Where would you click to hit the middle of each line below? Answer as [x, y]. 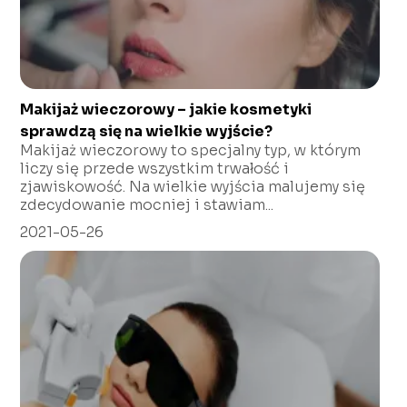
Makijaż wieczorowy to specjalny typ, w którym [191, 150]
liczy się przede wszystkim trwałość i [155, 168]
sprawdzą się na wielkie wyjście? [147, 131]
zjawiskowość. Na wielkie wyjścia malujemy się [193, 186]
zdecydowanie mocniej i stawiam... [147, 204]
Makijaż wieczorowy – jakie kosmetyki [166, 109]
